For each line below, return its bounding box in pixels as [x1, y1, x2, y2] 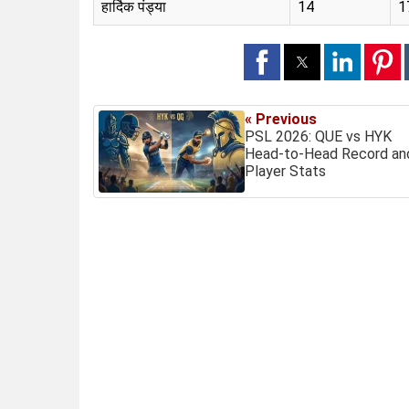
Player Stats [245, 162, 326, 180]
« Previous [245, 110, 317, 128]
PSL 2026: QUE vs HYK [245, 127, 392, 145]
